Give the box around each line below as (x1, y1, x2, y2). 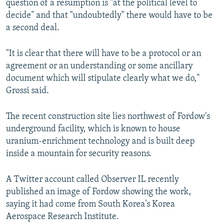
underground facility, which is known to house (6, 124, 180, 134)
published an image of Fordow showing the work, (6, 187, 191, 197)
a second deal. (6, 23, 59, 33)
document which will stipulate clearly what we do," (6, 74, 200, 84)
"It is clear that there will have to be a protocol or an (6, 49, 201, 59)
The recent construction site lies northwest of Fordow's (6, 112, 210, 122)
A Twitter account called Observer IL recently (6, 175, 179, 185)
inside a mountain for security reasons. (6, 149, 152, 159)
